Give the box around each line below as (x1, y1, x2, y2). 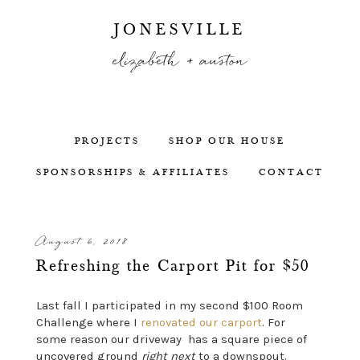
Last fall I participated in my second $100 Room (35, 298, 303, 313)
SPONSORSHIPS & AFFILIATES (36, 166, 230, 178)
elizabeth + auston (112, 47, 247, 76)
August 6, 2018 (35, 233, 128, 252)
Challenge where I (35, 315, 141, 330)
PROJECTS (75, 134, 140, 147)
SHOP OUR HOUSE (169, 134, 285, 147)
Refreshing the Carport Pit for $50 (35, 256, 309, 276)
